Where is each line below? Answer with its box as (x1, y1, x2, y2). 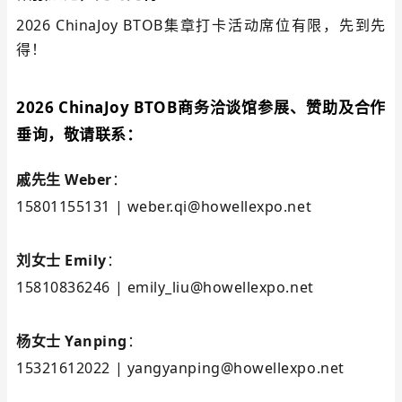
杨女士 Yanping (16, 331, 127, 351)
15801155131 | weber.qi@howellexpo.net (16, 197, 312, 216)
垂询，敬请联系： (16, 124, 143, 144)
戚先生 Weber (16, 170, 112, 189)
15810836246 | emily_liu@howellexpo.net (16, 277, 314, 297)
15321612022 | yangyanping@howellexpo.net (16, 358, 345, 378)
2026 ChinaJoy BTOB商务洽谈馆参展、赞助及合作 (16, 97, 386, 118)
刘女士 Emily (16, 250, 107, 270)
